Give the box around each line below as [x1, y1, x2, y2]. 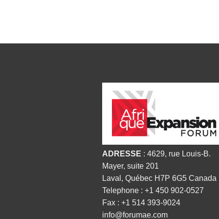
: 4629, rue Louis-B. [141, 150, 211, 158]
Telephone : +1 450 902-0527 [102, 186, 204, 195]
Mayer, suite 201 [102, 162, 159, 170]
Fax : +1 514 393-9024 [102, 198, 180, 207]
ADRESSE [102, 150, 141, 158]
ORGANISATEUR [102, 82, 172, 94]
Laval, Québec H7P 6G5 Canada [102, 174, 217, 182]
